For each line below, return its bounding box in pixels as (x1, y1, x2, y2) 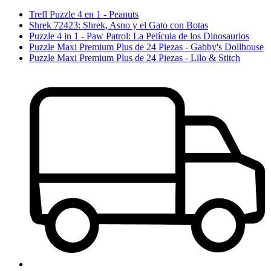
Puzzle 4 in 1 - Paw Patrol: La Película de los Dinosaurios (29, 30, 249, 41)
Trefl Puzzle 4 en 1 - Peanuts (29, 8, 139, 19)
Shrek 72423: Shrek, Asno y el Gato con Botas (29, 19, 208, 30)
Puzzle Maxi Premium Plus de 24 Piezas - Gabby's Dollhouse (29, 41, 264, 52)
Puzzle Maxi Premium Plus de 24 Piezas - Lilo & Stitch (29, 52, 240, 63)
